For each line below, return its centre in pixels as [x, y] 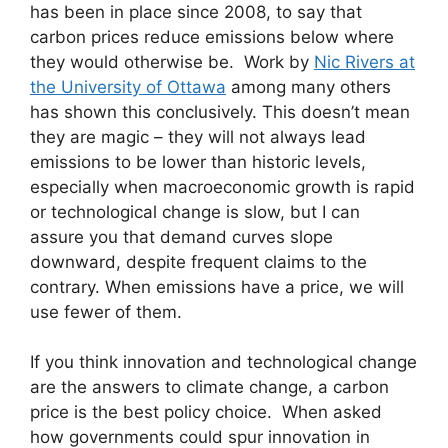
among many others [308, 86]
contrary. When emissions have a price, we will [217, 286]
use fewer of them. [106, 311]
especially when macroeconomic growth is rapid [222, 186]
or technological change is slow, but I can [195, 211]
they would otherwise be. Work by [172, 61]
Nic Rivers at [364, 61]
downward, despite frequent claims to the [198, 261]
